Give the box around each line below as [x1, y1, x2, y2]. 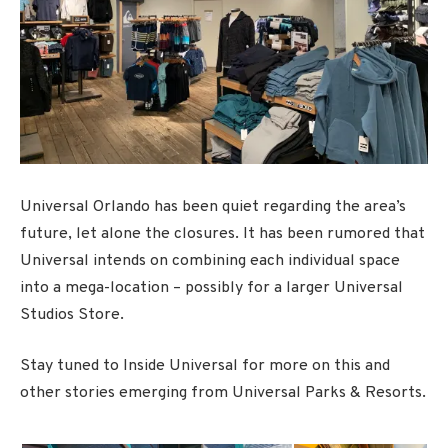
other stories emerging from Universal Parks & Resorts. [20, 383, 426, 404]
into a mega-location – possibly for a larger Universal [20, 277, 403, 298]
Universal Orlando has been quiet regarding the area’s [20, 196, 406, 217]
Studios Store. [20, 304, 124, 325]
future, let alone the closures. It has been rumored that [20, 223, 425, 244]
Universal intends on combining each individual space [20, 250, 400, 271]
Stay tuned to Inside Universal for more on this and [20, 356, 390, 377]
